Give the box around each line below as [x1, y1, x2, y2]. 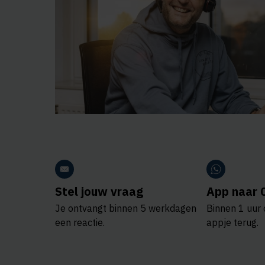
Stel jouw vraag [55, 183, 143, 200]
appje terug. [206, 216, 258, 229]
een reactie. [55, 216, 105, 229]
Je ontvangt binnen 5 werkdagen [55, 202, 196, 215]
